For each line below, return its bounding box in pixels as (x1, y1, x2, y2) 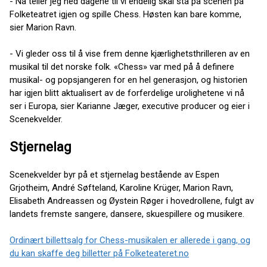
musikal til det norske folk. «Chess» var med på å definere (10, 61, 234, 73)
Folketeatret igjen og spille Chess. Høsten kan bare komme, (10, 9, 241, 20)
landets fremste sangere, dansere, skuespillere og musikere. (10, 208, 244, 219)
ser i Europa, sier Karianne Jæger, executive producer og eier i (10, 101, 250, 112)
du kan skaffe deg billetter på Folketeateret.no (10, 247, 189, 259)
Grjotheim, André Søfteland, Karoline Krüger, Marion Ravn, (10, 182, 233, 193)
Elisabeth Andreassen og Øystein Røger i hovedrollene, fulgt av (10, 195, 254, 206)
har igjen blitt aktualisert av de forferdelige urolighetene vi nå (10, 88, 244, 99)
